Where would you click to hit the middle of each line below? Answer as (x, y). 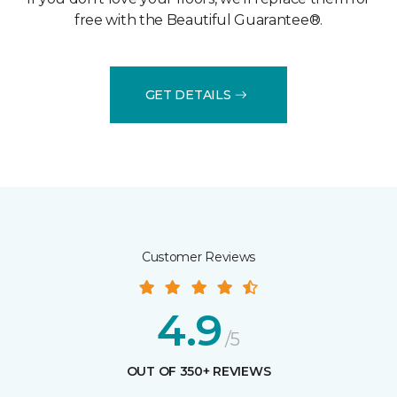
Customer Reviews (198, 257)
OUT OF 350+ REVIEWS (198, 372)
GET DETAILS (188, 94)
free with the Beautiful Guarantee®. (198, 20)
